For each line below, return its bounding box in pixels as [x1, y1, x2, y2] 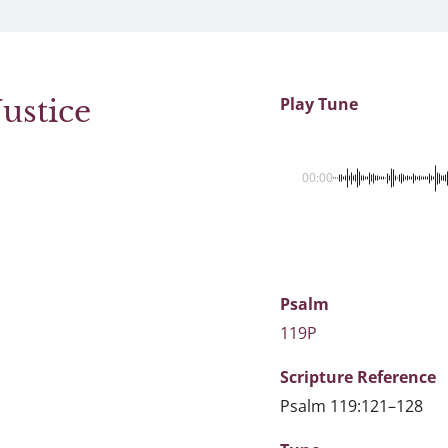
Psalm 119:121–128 [280, 395, 423, 417]
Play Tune [280, 93, 358, 115]
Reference [357, 366, 436, 388]
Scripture [280, 366, 357, 388]
